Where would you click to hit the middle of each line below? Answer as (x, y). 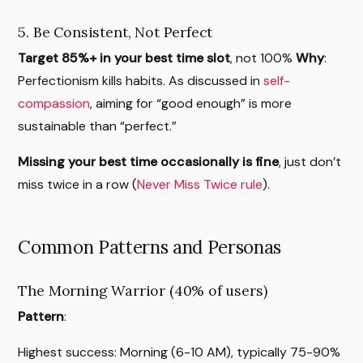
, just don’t (310, 162)
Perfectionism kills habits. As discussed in (141, 81)
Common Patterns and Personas (149, 246)
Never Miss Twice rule (200, 185)
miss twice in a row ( (78, 185)
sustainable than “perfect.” (98, 126)
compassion (54, 104)
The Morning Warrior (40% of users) (143, 290)
